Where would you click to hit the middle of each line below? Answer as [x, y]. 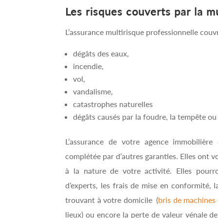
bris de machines [187, 200]
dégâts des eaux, [101, 53]
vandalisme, [93, 91]
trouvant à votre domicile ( [112, 200]
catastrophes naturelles [113, 104]
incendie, [89, 66]
